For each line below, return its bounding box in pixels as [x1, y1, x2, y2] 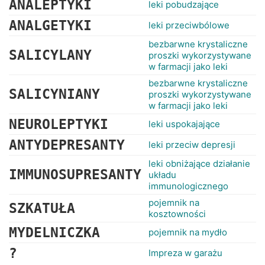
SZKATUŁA [9, 201, 75, 216]
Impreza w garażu [148, 247, 222, 258]
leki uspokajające [148, 118, 220, 130]
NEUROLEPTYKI [9, 117, 108, 132]
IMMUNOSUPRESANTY [9, 167, 141, 182]
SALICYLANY [9, 47, 92, 63]
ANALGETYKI [9, 18, 92, 33]
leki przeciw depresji [148, 139, 235, 150]
